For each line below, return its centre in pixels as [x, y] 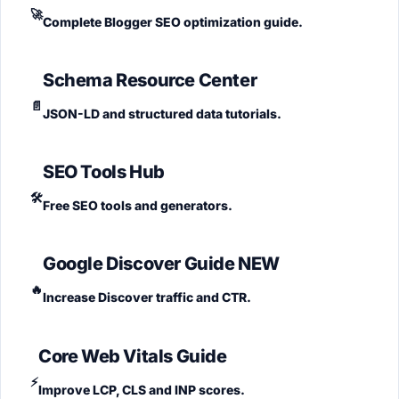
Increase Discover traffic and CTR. [147, 297]
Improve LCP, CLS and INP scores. [142, 389]
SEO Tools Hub [104, 172]
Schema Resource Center [150, 80]
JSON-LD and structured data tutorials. [162, 113]
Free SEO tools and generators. [138, 206]
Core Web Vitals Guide [133, 356]
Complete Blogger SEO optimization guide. [173, 21]
